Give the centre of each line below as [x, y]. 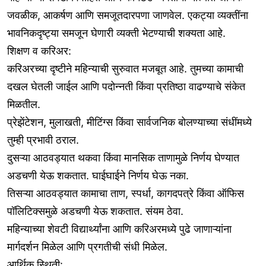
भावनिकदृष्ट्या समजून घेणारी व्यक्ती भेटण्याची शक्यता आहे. [116, 33]
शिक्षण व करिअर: [39, 51]
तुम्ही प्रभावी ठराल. [43, 140]
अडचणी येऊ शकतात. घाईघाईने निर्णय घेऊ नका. [98, 176]
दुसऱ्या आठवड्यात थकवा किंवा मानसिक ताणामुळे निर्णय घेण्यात [123, 158]
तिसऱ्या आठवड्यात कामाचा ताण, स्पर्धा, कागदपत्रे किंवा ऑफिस [126, 194]
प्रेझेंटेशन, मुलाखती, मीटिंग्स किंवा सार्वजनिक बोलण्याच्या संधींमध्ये [129, 122]
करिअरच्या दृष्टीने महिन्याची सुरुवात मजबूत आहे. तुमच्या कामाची [125, 69]
